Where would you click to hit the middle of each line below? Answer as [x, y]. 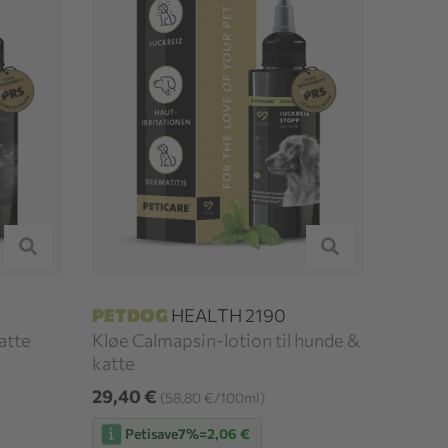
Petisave [152, 434]
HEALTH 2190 [227, 314]
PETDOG [130, 314]
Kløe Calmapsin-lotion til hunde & [226, 339]
